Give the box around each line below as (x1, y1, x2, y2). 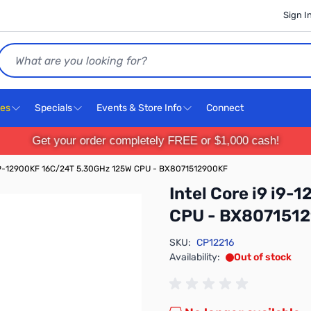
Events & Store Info (96, 102, 182, 114)
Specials (35, 102, 72, 114)
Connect (206, 102, 246, 114)
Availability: (169, 251, 220, 263)
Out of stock (234, 251, 292, 263)
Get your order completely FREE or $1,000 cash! (30, 134, 281, 147)
